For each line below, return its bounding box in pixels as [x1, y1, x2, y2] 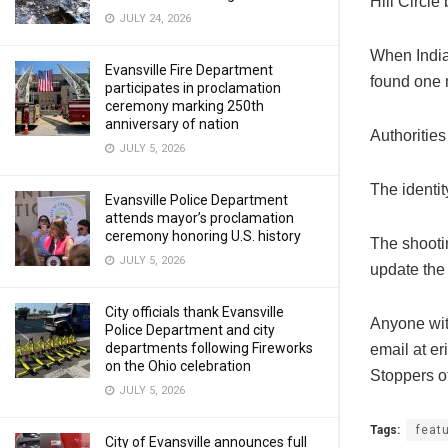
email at [370, 340, 430, 358]
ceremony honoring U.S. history [105, 228, 301, 244]
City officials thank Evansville [105, 304, 284, 320]
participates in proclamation [105, 80, 281, 96]
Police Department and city [105, 322, 275, 338]
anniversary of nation [105, 116, 239, 132]
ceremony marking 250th [105, 98, 264, 114]
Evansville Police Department [105, 192, 288, 208]
